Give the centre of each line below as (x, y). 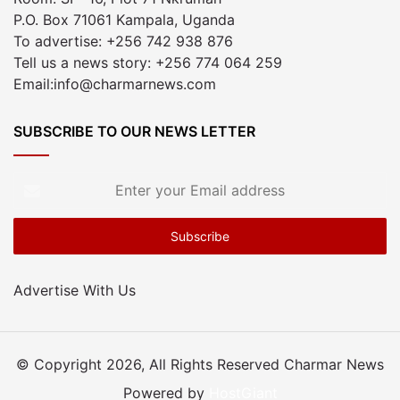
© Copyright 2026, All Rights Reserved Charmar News (200, 364)
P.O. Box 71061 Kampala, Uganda (124, 19)
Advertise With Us (75, 290)
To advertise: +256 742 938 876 (123, 41)
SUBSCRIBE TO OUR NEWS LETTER (134, 131)
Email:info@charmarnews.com (115, 83)
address (40, 237)
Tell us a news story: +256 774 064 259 (148, 62)
